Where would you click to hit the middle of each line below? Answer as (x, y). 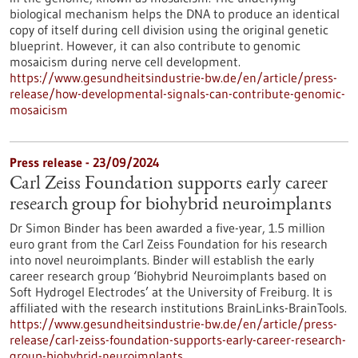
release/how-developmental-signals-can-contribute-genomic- (177, 93)
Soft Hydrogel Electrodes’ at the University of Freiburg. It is (171, 292)
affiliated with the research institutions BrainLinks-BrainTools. (178, 308)
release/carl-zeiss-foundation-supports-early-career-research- (178, 340)
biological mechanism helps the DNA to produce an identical (175, 14)
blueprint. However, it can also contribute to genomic (155, 46)
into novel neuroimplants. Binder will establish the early (162, 260)
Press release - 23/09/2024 (85, 162)
